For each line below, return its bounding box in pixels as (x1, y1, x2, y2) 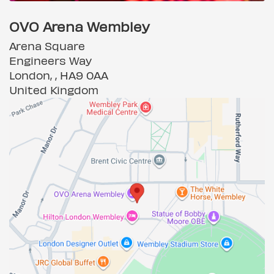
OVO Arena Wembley (9, 18, 150, 34)
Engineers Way (9, 54, 92, 67)
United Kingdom (9, 83, 98, 96)
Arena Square (9, 39, 85, 52)
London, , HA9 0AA (9, 68, 108, 81)
